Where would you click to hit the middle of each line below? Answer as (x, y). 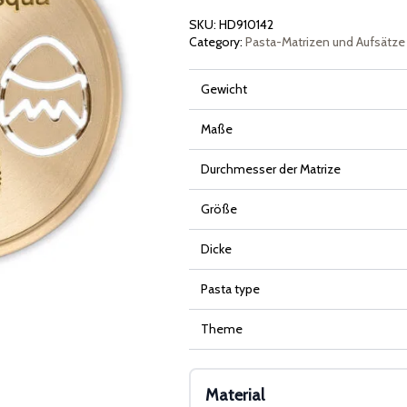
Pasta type (230, 289)
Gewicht (223, 89)
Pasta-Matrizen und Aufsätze (325, 42)
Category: (217, 42)
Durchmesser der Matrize (270, 169)
